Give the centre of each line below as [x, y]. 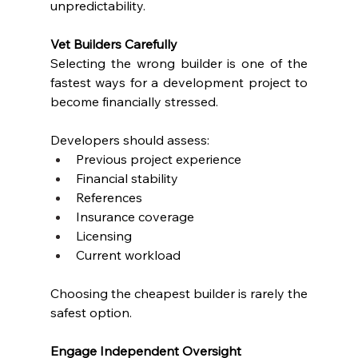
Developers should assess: [129, 139]
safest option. [91, 312]
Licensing [103, 235]
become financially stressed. [134, 101]
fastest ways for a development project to [179, 82]
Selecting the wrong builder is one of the [179, 63]
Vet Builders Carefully [113, 44]
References [109, 197]
